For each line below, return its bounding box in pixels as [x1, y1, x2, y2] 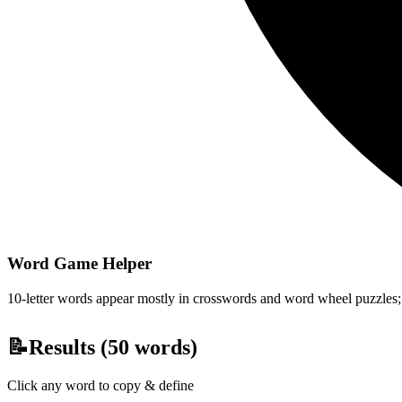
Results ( [29, 335, 108, 359]
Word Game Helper [7, 253, 152, 273]
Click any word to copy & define [7, 377, 194, 393]
